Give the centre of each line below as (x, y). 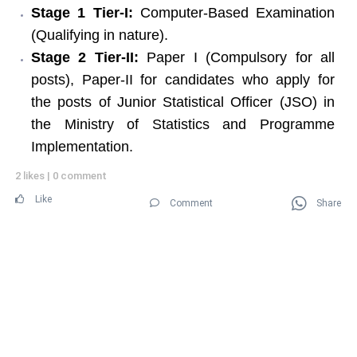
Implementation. (82, 146)
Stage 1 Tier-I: (82, 12)
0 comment (80, 175)
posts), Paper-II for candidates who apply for (183, 79)
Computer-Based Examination (233, 12)
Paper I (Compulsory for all (237, 57)
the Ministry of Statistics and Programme (183, 124)
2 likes (31, 175)
